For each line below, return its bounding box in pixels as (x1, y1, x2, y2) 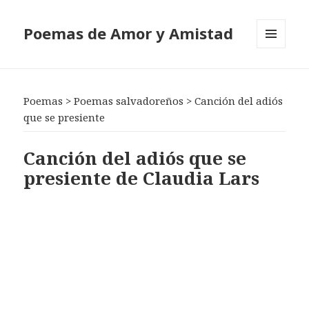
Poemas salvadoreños (74, 94, 184, 108)
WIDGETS (257, 71, 297, 83)
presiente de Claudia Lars (23, 165, 260, 190)
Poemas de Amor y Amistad (23, 23, 234, 44)
